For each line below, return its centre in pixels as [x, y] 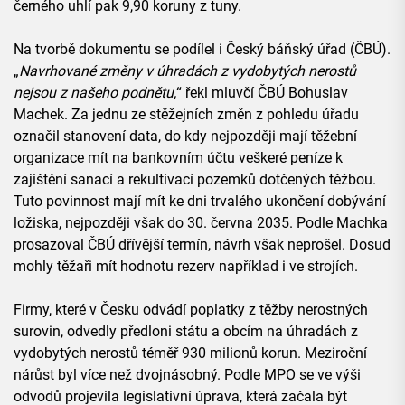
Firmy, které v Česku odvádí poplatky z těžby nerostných [191, 309]
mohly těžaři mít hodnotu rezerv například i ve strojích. [186, 266]
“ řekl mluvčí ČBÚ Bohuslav [262, 92]
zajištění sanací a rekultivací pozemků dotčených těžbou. [195, 179]
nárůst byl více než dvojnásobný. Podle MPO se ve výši [187, 374]
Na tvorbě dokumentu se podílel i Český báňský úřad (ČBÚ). [202, 49]
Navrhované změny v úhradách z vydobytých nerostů [188, 71]
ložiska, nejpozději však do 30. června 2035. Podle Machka [201, 222]
